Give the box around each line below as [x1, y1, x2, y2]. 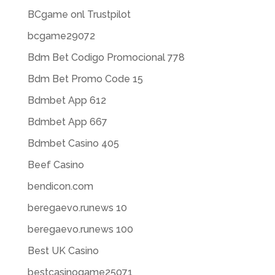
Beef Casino [27, 159, 84, 171]
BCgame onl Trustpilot [27, 9, 131, 20]
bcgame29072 [27, 30, 95, 42]
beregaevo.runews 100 [27, 223, 133, 235]
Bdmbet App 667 [27, 116, 107, 128]
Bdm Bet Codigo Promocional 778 [27, 52, 185, 63]
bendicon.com [27, 180, 93, 192]
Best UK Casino [27, 245, 99, 257]
